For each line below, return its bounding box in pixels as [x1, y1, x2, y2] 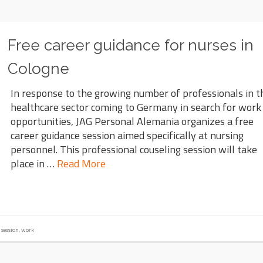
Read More [57, 156, 106, 171]
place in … [11, 156, 58, 171]
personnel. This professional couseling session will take [11, 141, 258, 157]
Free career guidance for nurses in [8, 36, 254, 54]
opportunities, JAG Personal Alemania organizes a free [11, 113, 254, 129]
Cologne [8, 60, 70, 77]
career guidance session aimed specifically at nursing [11, 127, 244, 143]
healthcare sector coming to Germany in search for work [11, 99, 262, 115]
